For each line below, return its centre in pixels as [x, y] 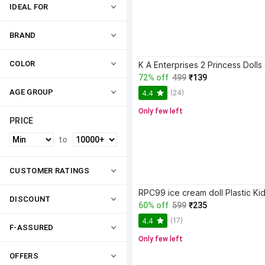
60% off [153, 205]
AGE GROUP [32, 92]
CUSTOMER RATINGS [49, 171]
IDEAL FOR [29, 7]
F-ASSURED [32, 227]
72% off [153, 77]
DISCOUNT [30, 199]
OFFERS [24, 256]
